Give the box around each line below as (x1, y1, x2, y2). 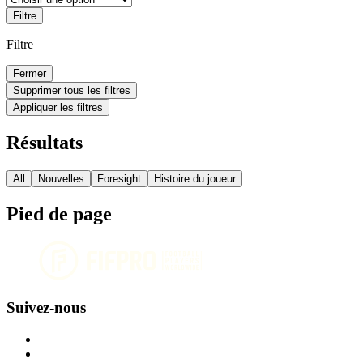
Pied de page (6, 203, 112, 224)
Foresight (97, 172, 141, 185)
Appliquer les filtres (13, 100, 103, 113)
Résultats (6, 131, 83, 153)
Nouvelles (38, 172, 84, 185)
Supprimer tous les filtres (13, 83, 130, 96)
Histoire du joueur (154, 172, 236, 185)
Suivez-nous (6, 299, 86, 317)
